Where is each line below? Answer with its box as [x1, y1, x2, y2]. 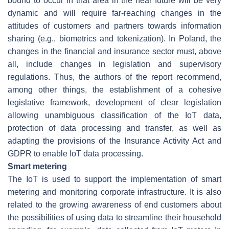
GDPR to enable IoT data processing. [8, 149, 143, 158]
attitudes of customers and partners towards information [8, 21, 221, 30]
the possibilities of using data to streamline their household [8, 213, 221, 222]
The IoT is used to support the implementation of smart [8, 174, 221, 184]
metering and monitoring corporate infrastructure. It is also [8, 187, 221, 196]
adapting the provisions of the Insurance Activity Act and [8, 136, 221, 145]
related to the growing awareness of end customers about [8, 200, 221, 209]
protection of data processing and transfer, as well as [8, 123, 221, 132]
